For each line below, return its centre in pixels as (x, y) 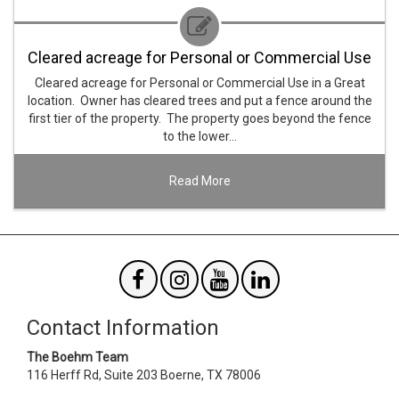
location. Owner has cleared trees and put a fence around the (199, 101)
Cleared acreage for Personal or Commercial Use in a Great (199, 83)
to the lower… (199, 136)
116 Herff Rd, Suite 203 (92, 375)
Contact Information (123, 328)
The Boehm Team (77, 358)
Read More (199, 181)
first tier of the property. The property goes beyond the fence (199, 118)
